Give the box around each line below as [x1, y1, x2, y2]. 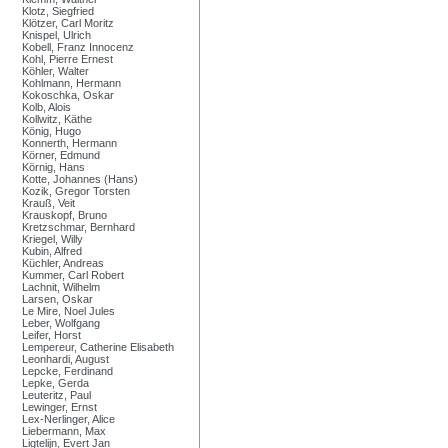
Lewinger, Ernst [22, 400, 97, 413]
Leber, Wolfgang [22, 316, 100, 329]
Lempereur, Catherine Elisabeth [22, 340, 174, 353]
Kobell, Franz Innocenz [22, 40, 134, 53]
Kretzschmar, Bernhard [22, 220, 135, 233]
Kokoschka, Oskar [22, 88, 114, 101]
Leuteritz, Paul [22, 388, 91, 401]
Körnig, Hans [22, 160, 85, 173]
